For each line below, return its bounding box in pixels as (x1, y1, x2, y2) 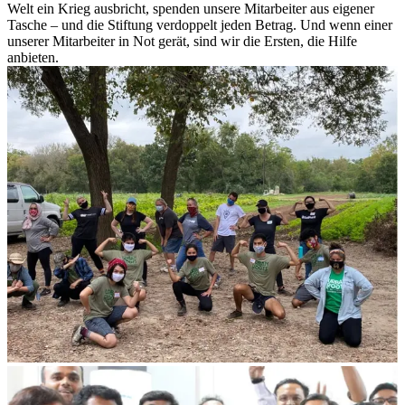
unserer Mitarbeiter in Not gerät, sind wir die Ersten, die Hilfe (7, 33, 357, 50)
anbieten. (7, 50, 59, 66)
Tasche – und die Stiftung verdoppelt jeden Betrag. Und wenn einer (7, 17, 392, 33)
